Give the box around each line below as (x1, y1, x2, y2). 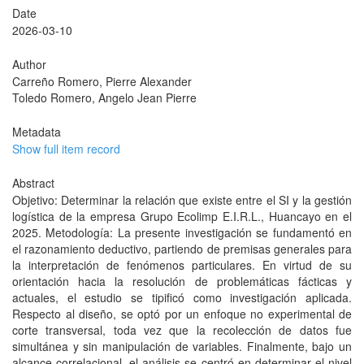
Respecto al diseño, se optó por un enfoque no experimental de (12, 305, 352, 322)
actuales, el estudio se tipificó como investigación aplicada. (12, 289, 352, 305)
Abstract (12, 175, 54, 191)
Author (12, 56, 46, 72)
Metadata (12, 123, 61, 140)
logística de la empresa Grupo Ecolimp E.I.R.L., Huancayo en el (12, 208, 352, 224)
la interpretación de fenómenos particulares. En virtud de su (12, 257, 352, 273)
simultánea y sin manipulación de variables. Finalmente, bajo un (12, 338, 352, 354)
